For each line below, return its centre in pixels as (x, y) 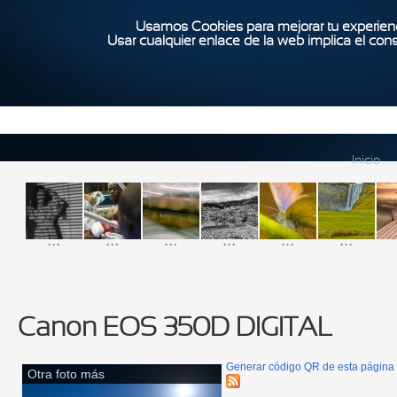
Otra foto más (66, 374)
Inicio (366, 161)
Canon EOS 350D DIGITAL (175, 329)
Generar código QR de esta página (310, 367)
